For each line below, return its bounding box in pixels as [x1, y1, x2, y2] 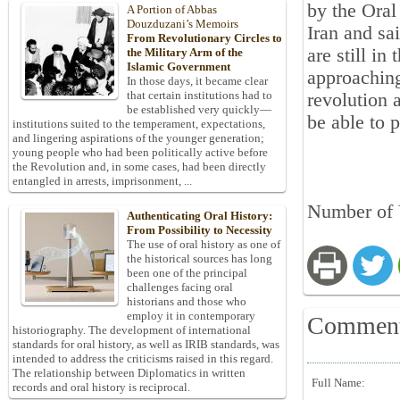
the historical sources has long [127, 252, 272, 266]
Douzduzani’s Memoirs [127, 17, 238, 31]
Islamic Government [127, 60, 230, 74]
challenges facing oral [127, 280, 233, 295]
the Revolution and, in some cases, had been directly [12, 160, 266, 174]
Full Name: [312, 376, 365, 389]
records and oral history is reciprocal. [12, 380, 190, 395]
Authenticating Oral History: [127, 209, 272, 223]
